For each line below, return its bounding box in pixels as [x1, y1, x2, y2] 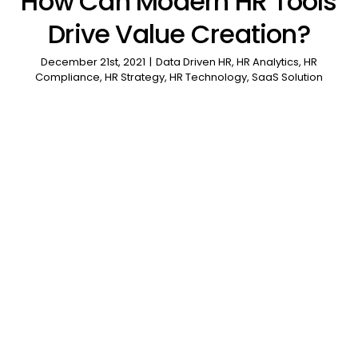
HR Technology [169, 70, 247, 86]
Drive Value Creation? [48, 16, 310, 53]
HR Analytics [237, 54, 299, 70]
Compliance [35, 70, 100, 86]
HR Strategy [105, 70, 165, 86]
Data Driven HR [156, 54, 232, 70]
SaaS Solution [252, 70, 323, 86]
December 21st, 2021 [41, 54, 145, 70]
